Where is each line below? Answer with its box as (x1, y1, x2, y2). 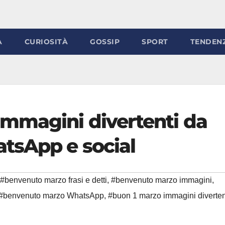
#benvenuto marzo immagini (111, 176, 212, 184)
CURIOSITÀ (24, 37, 68, 46)
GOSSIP (90, 37, 120, 46)
